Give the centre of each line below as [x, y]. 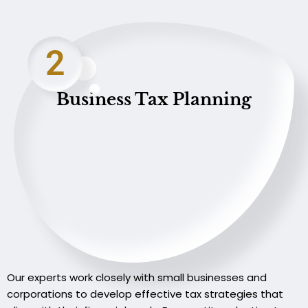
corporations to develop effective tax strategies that [145, 294]
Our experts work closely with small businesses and [137, 278]
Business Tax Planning [154, 99]
